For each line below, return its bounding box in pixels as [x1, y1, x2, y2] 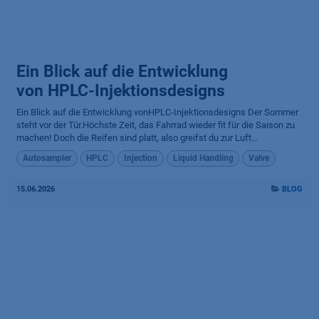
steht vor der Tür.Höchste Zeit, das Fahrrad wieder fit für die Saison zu [16, 120, 295, 131]
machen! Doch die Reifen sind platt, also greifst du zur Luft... [16, 132, 258, 144]
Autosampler [22, 153, 71, 164]
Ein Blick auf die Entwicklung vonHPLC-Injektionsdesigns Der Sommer [16, 107, 298, 118]
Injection [123, 153, 157, 164]
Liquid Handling [172, 153, 234, 164]
